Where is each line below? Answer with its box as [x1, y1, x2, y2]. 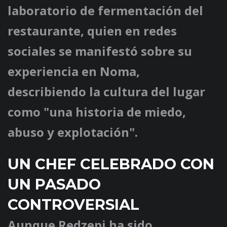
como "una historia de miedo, [8, 103, 186, 121]
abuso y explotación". [8, 124, 138, 141]
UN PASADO [8, 175, 101, 194]
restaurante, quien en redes [8, 22, 177, 40]
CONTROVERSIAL [8, 196, 139, 214]
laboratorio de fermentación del [8, 2, 203, 19]
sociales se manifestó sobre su [8, 43, 192, 60]
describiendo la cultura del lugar [8, 83, 205, 100]
